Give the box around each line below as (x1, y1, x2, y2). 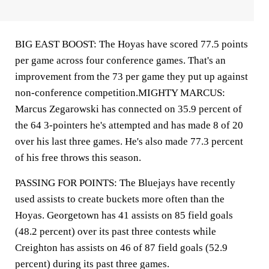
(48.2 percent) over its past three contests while (15, 226, 216, 237)
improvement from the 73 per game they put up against (15, 71, 248, 82)
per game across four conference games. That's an (15, 55, 226, 66)
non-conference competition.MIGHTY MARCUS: (15, 87, 225, 98)
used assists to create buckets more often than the (15, 193, 225, 205)
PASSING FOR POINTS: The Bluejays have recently (15, 177, 235, 189)
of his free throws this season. (15, 152, 141, 163)
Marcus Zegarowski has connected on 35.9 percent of (15, 103, 242, 115)
